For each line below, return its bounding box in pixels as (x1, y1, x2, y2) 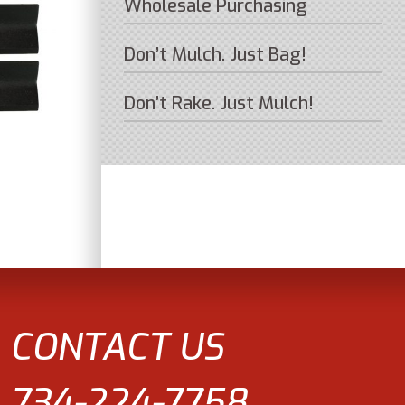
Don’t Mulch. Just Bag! (124, 42, 307, 67)
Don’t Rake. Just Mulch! (124, 91, 315, 116)
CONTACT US (10, 324, 224, 372)
